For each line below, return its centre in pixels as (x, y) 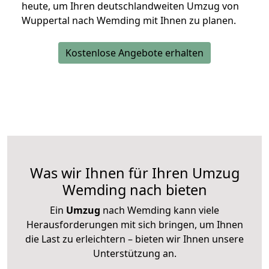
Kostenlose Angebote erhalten (134, 53)
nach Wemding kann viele (160, 210)
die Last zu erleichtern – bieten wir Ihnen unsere (134, 239)
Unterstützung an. (134, 254)
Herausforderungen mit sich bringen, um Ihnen (134, 225)
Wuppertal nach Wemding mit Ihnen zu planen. (129, 21)
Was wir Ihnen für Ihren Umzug (134, 173)
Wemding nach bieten (134, 190)
